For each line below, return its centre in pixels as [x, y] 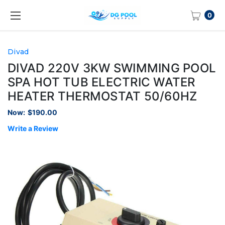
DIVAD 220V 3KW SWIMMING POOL [112, 68]
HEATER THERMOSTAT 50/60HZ [102, 96]
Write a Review [33, 128]
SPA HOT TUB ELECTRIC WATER [101, 82]
